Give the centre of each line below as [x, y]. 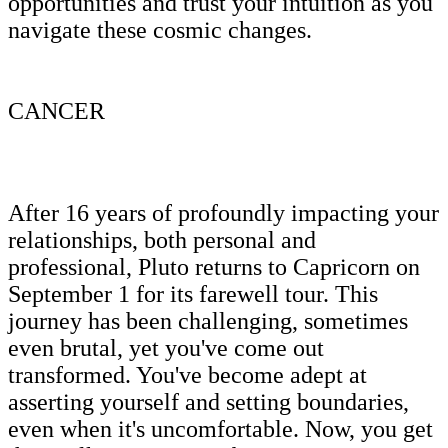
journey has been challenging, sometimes [208, 320]
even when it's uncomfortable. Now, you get [220, 428]
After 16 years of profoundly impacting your [223, 212]
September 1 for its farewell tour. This [193, 293]
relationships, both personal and [162, 239]
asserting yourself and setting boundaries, [208, 401]
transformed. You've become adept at [187, 374]
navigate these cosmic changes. [163, 29]
